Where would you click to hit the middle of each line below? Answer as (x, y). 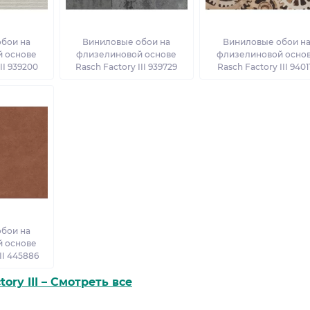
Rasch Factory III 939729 (127, 67)
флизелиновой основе (127, 54)
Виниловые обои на (127, 42)
